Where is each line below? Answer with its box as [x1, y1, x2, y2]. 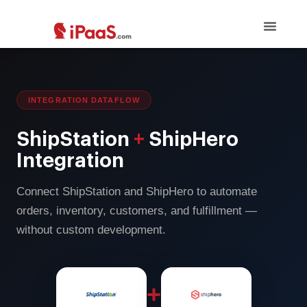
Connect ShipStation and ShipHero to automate [16, 185, 257, 198]
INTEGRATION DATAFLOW [28, 96, 140, 104]
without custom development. [16, 223, 166, 236]
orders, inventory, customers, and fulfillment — [16, 204, 257, 217]
